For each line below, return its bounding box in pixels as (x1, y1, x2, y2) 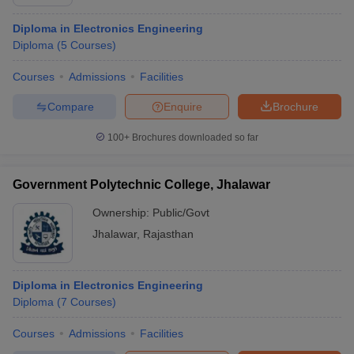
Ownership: (92, 206, 153, 219)
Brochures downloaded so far (130, 132, 258, 143)
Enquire (164, 100, 202, 113)
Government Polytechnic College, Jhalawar (13, 178, 270, 191)
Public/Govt (153, 206, 209, 219)
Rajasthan (143, 228, 194, 240)
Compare (47, 100, 94, 113)
